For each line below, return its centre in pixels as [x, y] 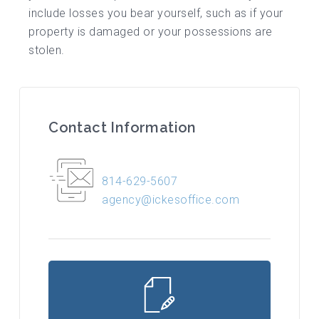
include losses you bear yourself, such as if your [156, 13]
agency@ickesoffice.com [171, 199]
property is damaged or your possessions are [151, 31]
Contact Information [122, 127]
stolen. [47, 50]
